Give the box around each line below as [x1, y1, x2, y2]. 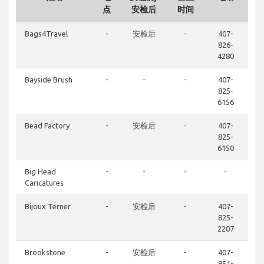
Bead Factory [25, 121, 70, 130]
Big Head [25, 167, 56, 176]
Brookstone [25, 248, 65, 257]
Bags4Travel [25, 29, 68, 38]
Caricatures [25, 179, 64, 187]
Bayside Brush [25, 75, 72, 84]
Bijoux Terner [25, 202, 71, 211]
